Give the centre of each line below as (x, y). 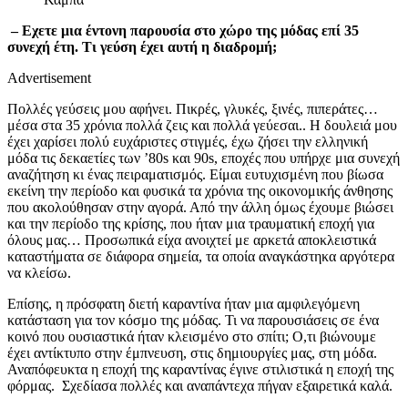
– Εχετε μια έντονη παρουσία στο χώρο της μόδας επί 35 (183, 31)
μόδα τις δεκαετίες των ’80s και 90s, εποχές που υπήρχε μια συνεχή (204, 158)
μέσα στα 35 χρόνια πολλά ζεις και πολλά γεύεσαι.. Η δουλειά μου (202, 126)
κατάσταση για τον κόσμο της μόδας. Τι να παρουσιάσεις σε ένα (193, 321)
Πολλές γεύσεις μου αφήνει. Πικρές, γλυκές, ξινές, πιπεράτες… (193, 109)
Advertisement (49, 78)
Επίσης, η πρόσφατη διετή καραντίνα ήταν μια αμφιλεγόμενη (184, 304)
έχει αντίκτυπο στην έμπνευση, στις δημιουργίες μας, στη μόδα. (192, 353)
